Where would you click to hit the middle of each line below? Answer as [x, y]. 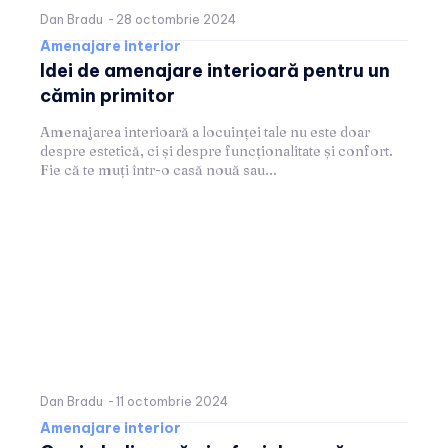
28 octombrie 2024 [176, 19]
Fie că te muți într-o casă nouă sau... [158, 169]
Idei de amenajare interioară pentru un [215, 70]
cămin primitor [107, 95]
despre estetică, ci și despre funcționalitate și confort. [216, 150]
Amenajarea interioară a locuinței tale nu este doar [205, 131]
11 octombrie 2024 [172, 401]
